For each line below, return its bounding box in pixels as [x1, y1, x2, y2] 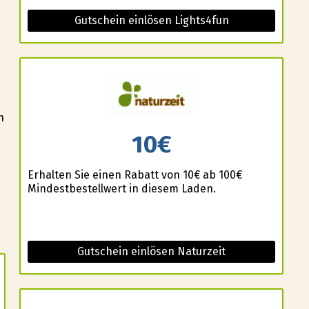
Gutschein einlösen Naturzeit [77, 245, 226, 259]
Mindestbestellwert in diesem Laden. [27, 182, 216, 196]
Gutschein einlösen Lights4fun [74, 13, 229, 27]
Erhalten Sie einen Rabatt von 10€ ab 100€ [27, 168, 242, 182]
